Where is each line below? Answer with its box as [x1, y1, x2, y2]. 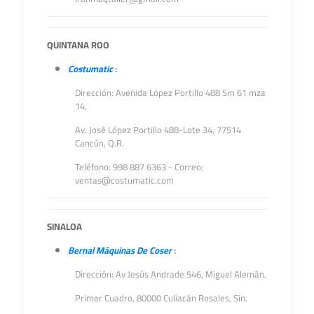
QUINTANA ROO [46, 36, 109, 53]
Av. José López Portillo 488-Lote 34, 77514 [74, 121, 241, 138]
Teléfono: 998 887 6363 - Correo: [74, 158, 203, 175]
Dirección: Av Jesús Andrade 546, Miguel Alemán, [74, 266, 266, 282]
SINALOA [46, 218, 82, 235]
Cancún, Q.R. [74, 135, 124, 151]
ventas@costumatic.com [74, 172, 174, 189]
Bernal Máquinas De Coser [67, 242, 172, 259]
